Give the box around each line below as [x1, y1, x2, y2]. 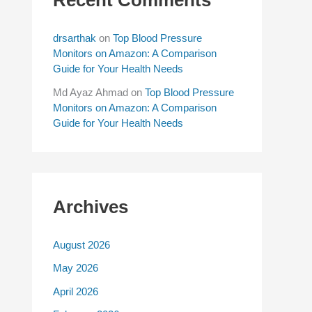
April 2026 [53, 285, 98, 297]
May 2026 [53, 262, 98, 274]
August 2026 [53, 239, 110, 251]
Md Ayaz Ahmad [53, 86, 128, 98]
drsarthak [53, 32, 96, 45]
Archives [53, 196, 128, 217]
